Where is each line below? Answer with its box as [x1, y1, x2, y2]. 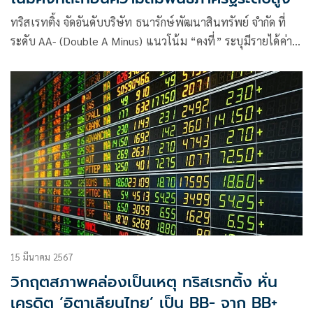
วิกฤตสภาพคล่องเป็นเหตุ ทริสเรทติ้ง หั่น [10, 270, 277, 294]
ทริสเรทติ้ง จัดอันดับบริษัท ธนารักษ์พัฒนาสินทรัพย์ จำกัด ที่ [10, 15, 286, 30]
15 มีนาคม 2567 [10, 251, 73, 263]
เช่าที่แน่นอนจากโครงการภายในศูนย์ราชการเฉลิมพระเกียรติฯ [10, 52, 299, 68]
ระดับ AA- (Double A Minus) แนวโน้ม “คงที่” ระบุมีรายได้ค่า [10, 34, 190, 49]
